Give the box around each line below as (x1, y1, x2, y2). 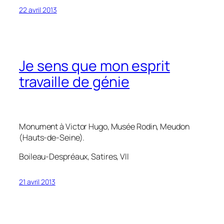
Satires (91, 150, 117, 162)
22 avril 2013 (19, 5, 57, 15)
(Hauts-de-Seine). (19, 131, 85, 143)
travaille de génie (19, 71, 130, 91)
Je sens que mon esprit (19, 55, 170, 75)
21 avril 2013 (19, 176, 55, 186)
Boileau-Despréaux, (19, 150, 91, 162)
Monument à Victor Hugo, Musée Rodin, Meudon (19, 120, 189, 132)
